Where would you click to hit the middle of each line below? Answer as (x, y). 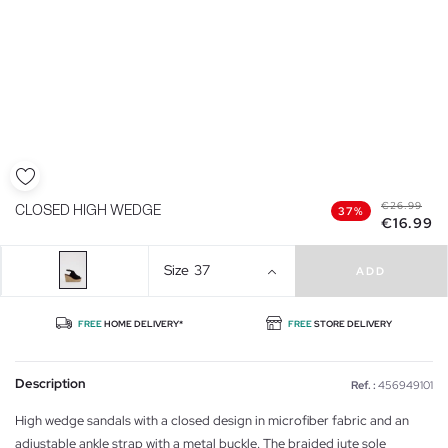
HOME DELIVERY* (142, 323)
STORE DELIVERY (352, 323)
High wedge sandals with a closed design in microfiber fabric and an (212, 420)
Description (50, 383)
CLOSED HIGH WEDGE (88, 210)
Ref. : (363, 384)
